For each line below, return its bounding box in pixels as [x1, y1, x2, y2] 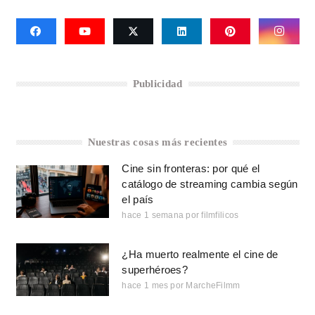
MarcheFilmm [186, 281, 240, 291]
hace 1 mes [122, 281, 169, 291]
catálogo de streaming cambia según [122, 178, 298, 191]
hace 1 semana [122, 210, 184, 221]
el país [122, 193, 154, 206]
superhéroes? [122, 264, 188, 276]
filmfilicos [201, 210, 239, 221]
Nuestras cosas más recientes [87, 136, 228, 148]
